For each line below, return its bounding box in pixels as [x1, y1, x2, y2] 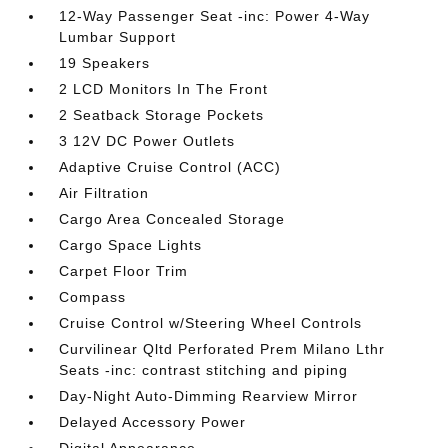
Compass [59, 289, 127, 305]
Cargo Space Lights [59, 237, 203, 253]
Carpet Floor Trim [59, 263, 189, 279]
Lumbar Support [59, 29, 177, 45]
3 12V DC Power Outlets [59, 133, 236, 149]
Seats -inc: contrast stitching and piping [59, 362, 349, 378]
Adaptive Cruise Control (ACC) [59, 159, 282, 175]
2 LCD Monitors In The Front [59, 81, 269, 97]
